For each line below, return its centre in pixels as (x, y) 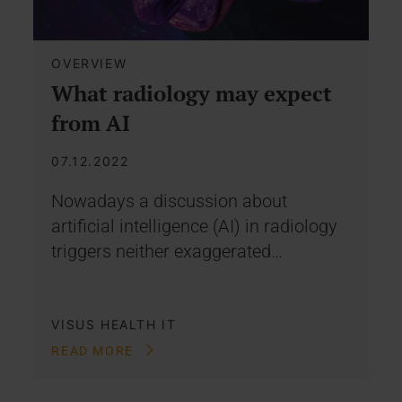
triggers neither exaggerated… (167, 251)
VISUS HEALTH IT (114, 324)
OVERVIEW (89, 63)
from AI (91, 122)
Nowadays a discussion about (170, 201)
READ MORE (95, 350)
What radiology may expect (192, 93)
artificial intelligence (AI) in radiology (195, 226)
